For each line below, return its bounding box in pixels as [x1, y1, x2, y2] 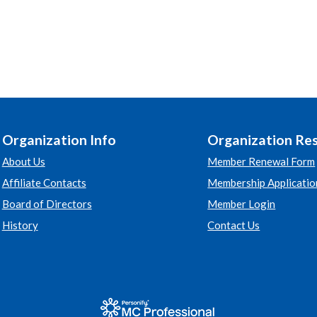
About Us [1, 155, 45, 168]
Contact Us [207, 219, 260, 231]
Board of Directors [1, 197, 92, 210]
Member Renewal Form [207, 155, 316, 168]
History [1, 219, 38, 231]
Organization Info [1, 132, 116, 148]
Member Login [207, 197, 276, 210]
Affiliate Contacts [1, 176, 86, 189]
